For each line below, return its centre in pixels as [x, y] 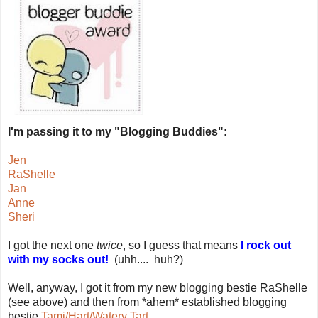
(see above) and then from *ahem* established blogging [147, 302]
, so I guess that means [182, 245]
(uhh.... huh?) [149, 259]
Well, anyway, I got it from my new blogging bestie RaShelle [158, 287]
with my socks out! [61, 259]
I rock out [266, 245]
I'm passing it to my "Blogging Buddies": [117, 131]
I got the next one [52, 245]
